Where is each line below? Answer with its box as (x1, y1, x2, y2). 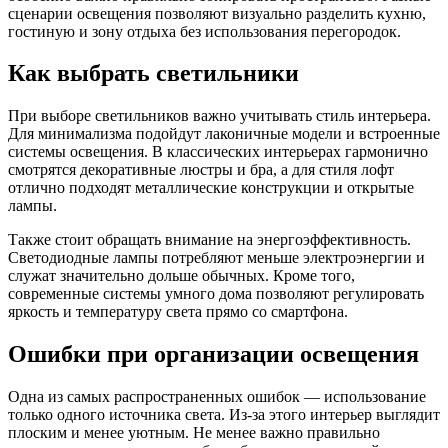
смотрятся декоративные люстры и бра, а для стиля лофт (8, 161, 394, 179)
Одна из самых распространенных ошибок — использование (8, 388, 426, 406)
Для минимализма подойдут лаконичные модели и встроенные (8, 125, 440, 143)
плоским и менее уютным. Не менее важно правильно (8, 424, 380, 442)
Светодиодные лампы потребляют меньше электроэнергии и (8, 249, 425, 267)
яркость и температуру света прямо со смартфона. (8, 303, 348, 321)
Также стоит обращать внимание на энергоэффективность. (8, 231, 411, 249)
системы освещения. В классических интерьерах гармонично (8, 143, 428, 161)
